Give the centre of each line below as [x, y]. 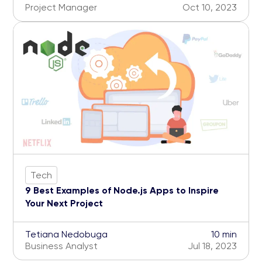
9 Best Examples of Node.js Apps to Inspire [122, 191]
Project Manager [61, 8]
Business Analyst [61, 246]
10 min [224, 235]
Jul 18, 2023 [212, 246]
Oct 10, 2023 [210, 8]
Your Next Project [64, 204]
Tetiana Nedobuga [66, 235]
